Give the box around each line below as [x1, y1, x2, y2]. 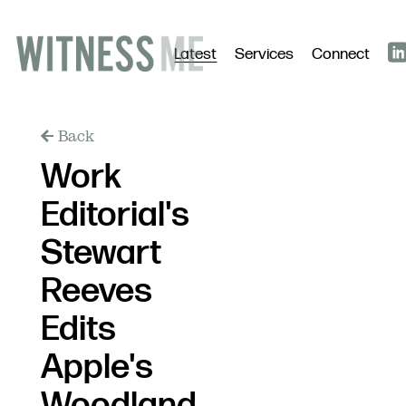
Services [235, 44, 294, 64]
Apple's [40, 346, 153, 389]
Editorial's [40, 194, 189, 237]
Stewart [40, 232, 161, 275]
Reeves [40, 270, 152, 313]
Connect [312, 44, 370, 64]
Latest [174, 44, 217, 64]
